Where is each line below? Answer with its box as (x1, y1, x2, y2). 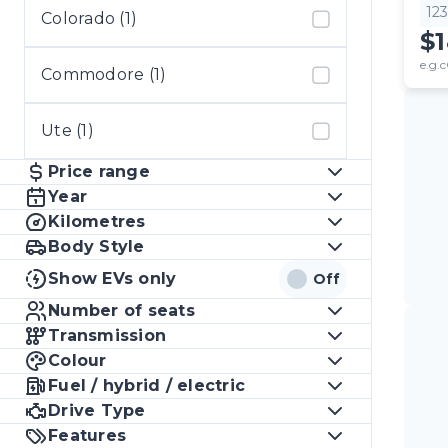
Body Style (48, 237, 145, 256)
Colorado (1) (41, 9, 137, 28)
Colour (48, 351, 107, 370)
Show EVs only (48, 269, 177, 288)
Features (48, 426, 127, 445)
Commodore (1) (41, 65, 167, 84)
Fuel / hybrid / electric (48, 376, 246, 395)
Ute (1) (41, 121, 94, 140)
